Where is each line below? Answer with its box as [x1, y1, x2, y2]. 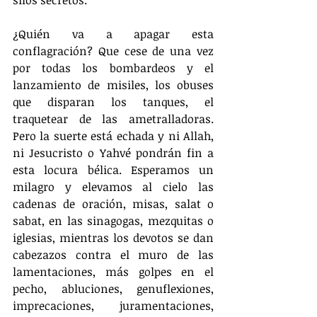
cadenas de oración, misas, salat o [13, 195, 214, 212]
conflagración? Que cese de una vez [13, 42, 214, 59]
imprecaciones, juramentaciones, [13, 297, 214, 313]
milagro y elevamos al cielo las [13, 178, 214, 195]
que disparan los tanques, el [13, 93, 214, 110]
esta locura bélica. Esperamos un [13, 161, 214, 178]
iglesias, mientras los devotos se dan [13, 229, 214, 246]
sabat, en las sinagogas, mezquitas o [13, 212, 214, 229]
